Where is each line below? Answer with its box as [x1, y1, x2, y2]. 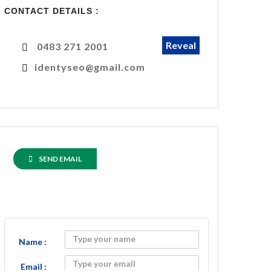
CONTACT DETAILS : [4, 6, 99, 16]
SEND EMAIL [39, 154, 82, 163]
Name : [19, 237, 47, 247]
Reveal [166, 39, 196, 51]
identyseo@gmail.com [34, 61, 145, 73]
